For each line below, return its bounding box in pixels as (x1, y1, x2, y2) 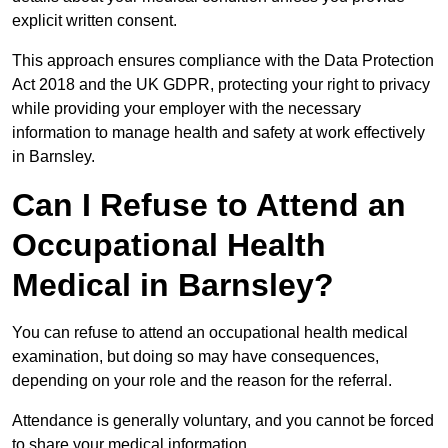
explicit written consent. (12, 12, 177, 30)
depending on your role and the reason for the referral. (12, 372, 396, 390)
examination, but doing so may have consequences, (12, 348, 379, 366)
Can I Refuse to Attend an (12, 187, 406, 224)
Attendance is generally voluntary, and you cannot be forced (12, 412, 434, 430)
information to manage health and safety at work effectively (12, 124, 425, 142)
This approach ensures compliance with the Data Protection (12, 52, 434, 70)
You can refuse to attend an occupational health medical (12, 324, 408, 342)
